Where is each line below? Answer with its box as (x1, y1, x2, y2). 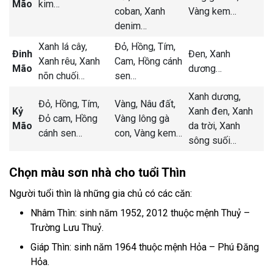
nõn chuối (38, 69, 79, 82)
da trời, (188, 119, 219, 132)
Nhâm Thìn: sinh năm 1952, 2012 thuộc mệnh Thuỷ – (30, 207, 250, 219)
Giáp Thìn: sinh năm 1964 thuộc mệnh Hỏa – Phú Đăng (30, 241, 259, 253)
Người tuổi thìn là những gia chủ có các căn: (9, 187, 194, 199)
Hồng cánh (138, 55, 182, 67)
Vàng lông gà (115, 112, 169, 124)
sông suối (188, 134, 230, 146)
